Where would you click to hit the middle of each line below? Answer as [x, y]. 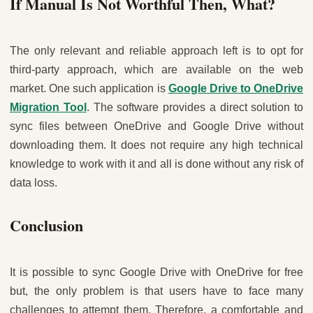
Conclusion [46, 225]
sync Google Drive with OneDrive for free [198, 272]
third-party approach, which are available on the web [156, 69]
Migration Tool [48, 107]
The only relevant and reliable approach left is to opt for [156, 50]
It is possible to [49, 272]
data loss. [34, 182]
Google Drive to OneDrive [235, 88]
